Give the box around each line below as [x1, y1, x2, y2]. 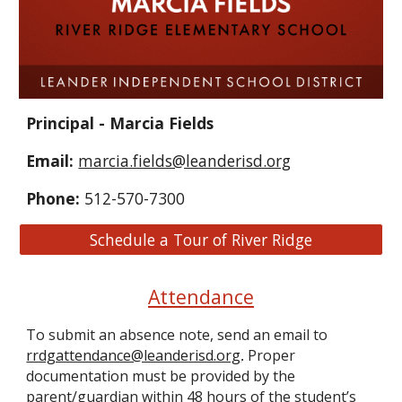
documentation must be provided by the [26, 366, 296, 387]
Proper [244, 345, 296, 366]
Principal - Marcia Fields [26, 112, 214, 135]
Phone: [26, 188, 85, 210]
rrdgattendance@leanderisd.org [26, 345, 241, 366]
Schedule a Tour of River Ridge [90, 229, 312, 251]
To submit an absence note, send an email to [26, 325, 328, 345]
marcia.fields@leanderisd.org [78, 150, 292, 172]
